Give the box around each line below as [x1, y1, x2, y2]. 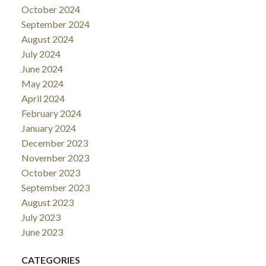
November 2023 [21, 151, 89, 163]
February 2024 [21, 107, 81, 119]
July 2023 [21, 211, 61, 223]
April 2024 [21, 92, 65, 104]
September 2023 [21, 181, 90, 193]
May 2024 [21, 77, 64, 89]
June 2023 [21, 226, 63, 237]
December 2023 [21, 137, 88, 148]
